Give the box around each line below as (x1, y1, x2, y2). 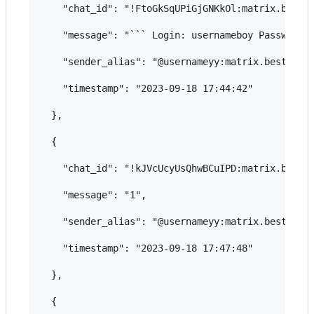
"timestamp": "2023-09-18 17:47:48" (40, 242, 253, 254)
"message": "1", (40, 189, 146, 200)
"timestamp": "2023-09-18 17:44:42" (40, 82, 253, 94)
